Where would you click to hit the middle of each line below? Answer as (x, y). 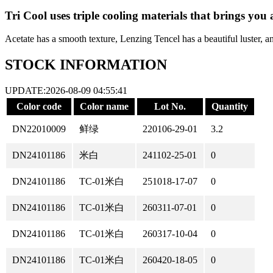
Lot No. (170, 107)
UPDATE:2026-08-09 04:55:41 (66, 91)
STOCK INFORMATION (86, 65)
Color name (104, 107)
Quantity (230, 107)
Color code (39, 107)
